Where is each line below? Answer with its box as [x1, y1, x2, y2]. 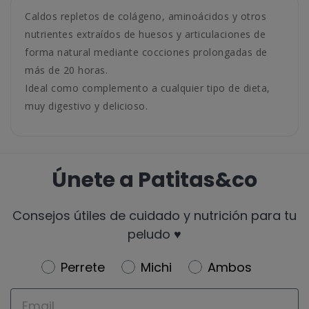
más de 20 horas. [25, 63, 108, 77]
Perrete [60, 259, 105, 276]
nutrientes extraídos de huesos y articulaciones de [25, 28, 266, 41]
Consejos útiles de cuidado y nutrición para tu [12, 207, 297, 224]
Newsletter [40, 257, 112, 275]
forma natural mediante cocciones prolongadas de [25, 46, 268, 59]
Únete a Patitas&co [52, 166, 257, 195]
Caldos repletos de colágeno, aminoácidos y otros [25, 10, 266, 23]
